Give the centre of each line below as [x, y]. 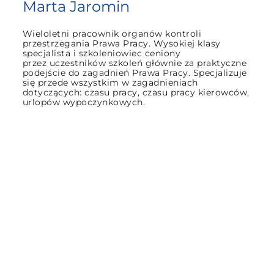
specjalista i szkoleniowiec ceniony [102, 54]
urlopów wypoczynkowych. [84, 102]
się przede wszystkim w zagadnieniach [110, 83]
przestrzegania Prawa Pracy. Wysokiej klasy [121, 44]
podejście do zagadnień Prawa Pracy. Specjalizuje [135, 73]
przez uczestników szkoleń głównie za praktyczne [135, 63]
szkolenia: [179, 194]
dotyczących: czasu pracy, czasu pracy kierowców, [136, 93]
